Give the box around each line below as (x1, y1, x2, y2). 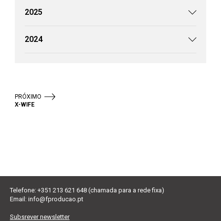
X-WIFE (15, 101, 35, 109)
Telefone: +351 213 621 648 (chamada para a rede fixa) (10, 186, 164, 194)
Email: (10, 195, 28, 203)
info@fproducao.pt (28, 195, 83, 203)
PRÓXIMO (15, 93, 41, 101)
